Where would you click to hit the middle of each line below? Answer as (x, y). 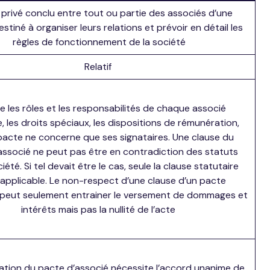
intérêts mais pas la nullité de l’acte (98, 209)
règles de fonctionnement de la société (99, 42)
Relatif (98, 66)
